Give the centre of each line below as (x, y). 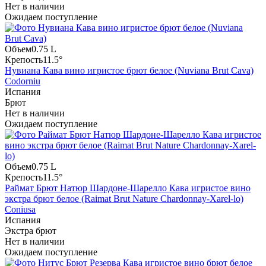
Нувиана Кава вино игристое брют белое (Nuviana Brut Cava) (129, 71)
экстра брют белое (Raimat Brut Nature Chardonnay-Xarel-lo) (124, 199)
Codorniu (23, 81)
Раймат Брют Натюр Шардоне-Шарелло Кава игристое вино (128, 188)
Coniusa (20, 210)
